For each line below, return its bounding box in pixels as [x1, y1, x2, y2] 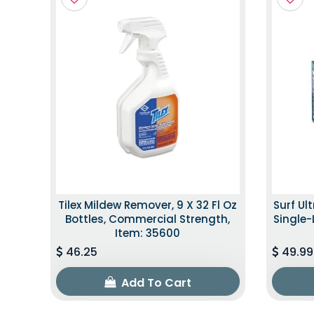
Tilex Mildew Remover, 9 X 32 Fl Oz [58, 198, 238, 213]
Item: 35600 [115, 226, 181, 241]
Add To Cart [118, 275, 191, 292]
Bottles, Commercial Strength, [65, 212, 231, 227]
